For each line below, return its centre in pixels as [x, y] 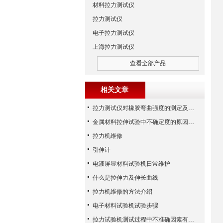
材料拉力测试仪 [113, 5]
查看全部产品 [148, 63]
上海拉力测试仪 [113, 47]
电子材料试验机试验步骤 [125, 206]
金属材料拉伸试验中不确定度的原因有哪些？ [191, 122]
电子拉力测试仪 [113, 33]
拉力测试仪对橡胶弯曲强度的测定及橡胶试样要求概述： [191, 108]
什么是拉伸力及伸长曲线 [125, 178]
